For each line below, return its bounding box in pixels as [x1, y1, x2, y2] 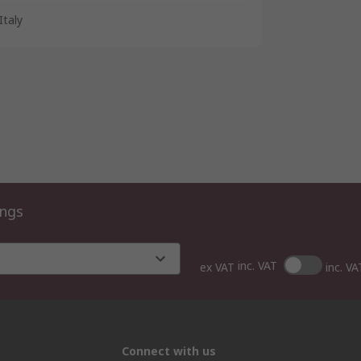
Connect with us [122, 343, 216, 359]
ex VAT [200, 259, 234, 276]
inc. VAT [238, 257, 277, 273]
